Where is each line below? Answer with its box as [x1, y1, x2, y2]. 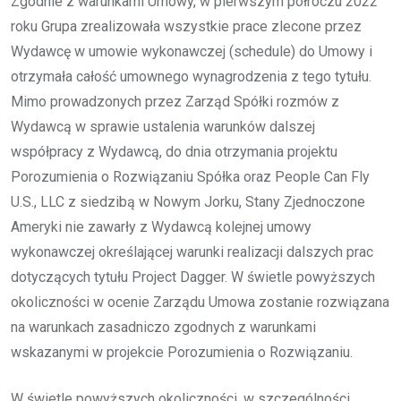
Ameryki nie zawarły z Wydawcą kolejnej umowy [11, 218, 311, 235]
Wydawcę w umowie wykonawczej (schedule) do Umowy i [11, 42, 372, 60]
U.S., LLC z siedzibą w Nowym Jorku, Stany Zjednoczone [11, 192, 365, 210]
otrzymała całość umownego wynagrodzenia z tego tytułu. [11, 67, 371, 85]
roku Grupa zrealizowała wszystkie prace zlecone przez [11, 17, 362, 35]
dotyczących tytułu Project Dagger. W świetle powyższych [11, 268, 375, 286]
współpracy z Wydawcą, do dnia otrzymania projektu [11, 142, 337, 160]
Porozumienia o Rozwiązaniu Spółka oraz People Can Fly [11, 167, 370, 185]
